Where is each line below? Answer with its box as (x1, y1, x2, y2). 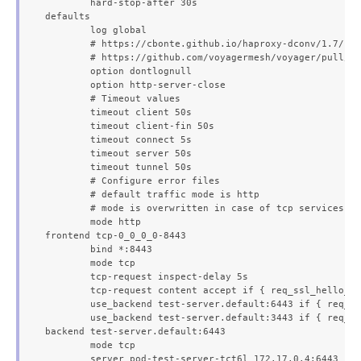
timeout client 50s (45, 106, 90, 118)
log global (45, 24, 90, 35)
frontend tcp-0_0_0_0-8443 (45, 230, 186, 241)
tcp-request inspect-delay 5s (45, 271, 90, 282)
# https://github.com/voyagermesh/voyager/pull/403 (45, 52, 90, 63)
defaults (45, 10, 90, 22)
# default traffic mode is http (45, 189, 90, 200)
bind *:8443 (45, 243, 90, 255)
